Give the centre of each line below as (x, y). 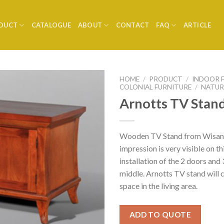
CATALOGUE (51, 25)
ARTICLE (197, 25)
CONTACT (132, 25)
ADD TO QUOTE (160, 214)
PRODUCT (166, 79)
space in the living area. (158, 185)
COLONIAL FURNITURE (155, 87)
